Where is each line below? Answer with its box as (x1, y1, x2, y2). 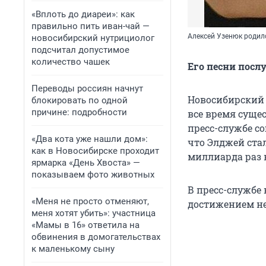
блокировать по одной (31, 95, 128, 106)
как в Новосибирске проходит (31, 145, 159, 156)
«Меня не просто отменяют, (31, 196, 149, 207)
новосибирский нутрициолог (31, 33, 154, 43)
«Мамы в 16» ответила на (31, 220, 140, 230)
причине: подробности (31, 107, 127, 118)
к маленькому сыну (31, 243, 115, 254)
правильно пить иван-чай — (31, 21, 150, 31)
